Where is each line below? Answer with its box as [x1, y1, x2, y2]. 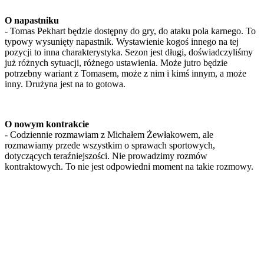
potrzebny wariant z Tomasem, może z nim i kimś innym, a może [5, 68, 246, 79]
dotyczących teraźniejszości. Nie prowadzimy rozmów [5, 151, 207, 161]
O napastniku [5, 15, 59, 26]
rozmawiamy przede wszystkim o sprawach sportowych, [5, 140, 215, 151]
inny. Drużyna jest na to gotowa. [5, 79, 126, 90]
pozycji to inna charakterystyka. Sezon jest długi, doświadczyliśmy [5, 47, 253, 58]
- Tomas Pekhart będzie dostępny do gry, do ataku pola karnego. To [5, 26, 256, 37]
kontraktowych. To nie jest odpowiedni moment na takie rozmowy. [5, 161, 253, 172]
